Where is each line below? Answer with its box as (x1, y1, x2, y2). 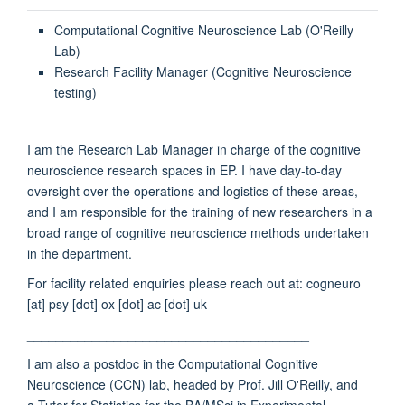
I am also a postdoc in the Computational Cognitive (27, 353, 318, 372)
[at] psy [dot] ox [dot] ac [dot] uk (27, 294, 207, 313)
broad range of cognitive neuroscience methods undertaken (27, 222, 369, 241)
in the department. (27, 243, 132, 262)
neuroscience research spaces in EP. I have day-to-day (27, 160, 342, 179)
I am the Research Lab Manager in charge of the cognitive (27, 139, 361, 158)
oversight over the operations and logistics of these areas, (27, 181, 358, 200)
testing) (53, 82, 97, 101)
